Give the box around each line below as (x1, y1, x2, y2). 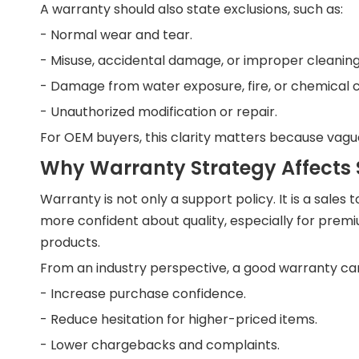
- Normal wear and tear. (40, 26, 192, 44)
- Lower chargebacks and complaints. (40, 336, 280, 354)
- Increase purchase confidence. (40, 284, 246, 303)
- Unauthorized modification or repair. (40, 103, 277, 121)
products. (40, 233, 100, 252)
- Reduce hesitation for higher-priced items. (40, 310, 317, 329)
